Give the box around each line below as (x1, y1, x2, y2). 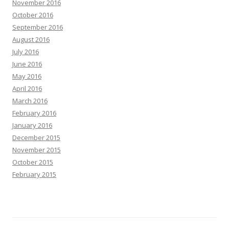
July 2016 (12, 47, 39, 56)
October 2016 (12, 10, 53, 19)
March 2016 (12, 96, 48, 105)
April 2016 (12, 84, 42, 93)
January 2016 (12, 121, 52, 130)
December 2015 (12, 133, 60, 142)
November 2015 (12, 145, 61, 154)
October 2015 (12, 157, 53, 167)
